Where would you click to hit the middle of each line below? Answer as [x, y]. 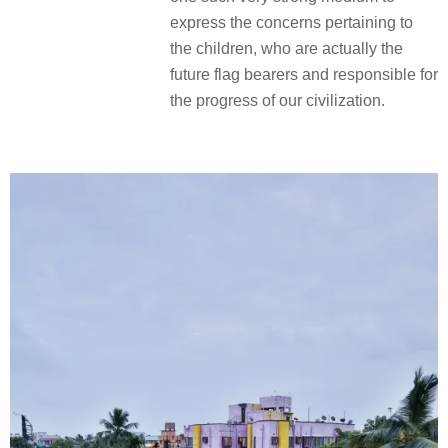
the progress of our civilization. [277, 101]
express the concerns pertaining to [291, 23]
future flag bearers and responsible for [304, 75]
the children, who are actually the [286, 49]
